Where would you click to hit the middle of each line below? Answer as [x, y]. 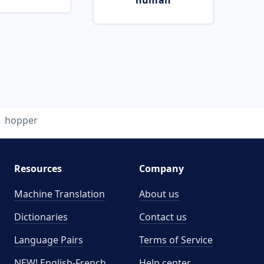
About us [159, 194]
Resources [38, 169]
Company [161, 169]
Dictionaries [41, 217]
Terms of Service [176, 240]
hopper [21, 120]
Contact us [163, 217]
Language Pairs [48, 240]
